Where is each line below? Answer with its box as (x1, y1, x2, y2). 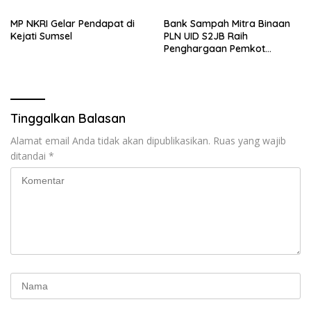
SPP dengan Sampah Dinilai (164, 67, 290, 80)
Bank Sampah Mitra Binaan (164, 17, 290, 30)
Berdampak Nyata (164, 79, 251, 92)
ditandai (10, 149, 49, 162)
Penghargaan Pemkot (164, 42, 265, 55)
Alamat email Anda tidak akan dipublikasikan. (10, 133, 210, 147)
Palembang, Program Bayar (164, 54, 294, 67)
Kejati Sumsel (10, 29, 72, 42)
